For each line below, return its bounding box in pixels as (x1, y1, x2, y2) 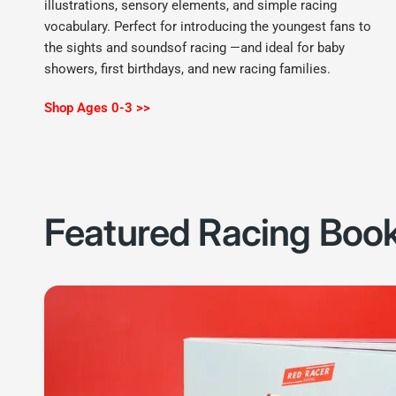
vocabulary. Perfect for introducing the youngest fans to (44, 19, 372, 35)
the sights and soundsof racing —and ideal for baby (44, 40, 346, 57)
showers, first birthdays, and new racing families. (44, 61, 331, 78)
